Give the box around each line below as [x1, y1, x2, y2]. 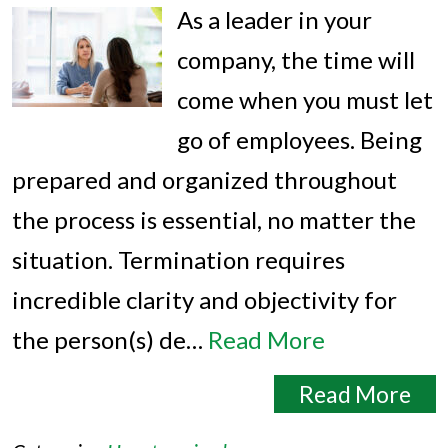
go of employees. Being [177, 125, 422, 154]
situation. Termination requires [12, 245, 345, 274]
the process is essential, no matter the [12, 205, 416, 234]
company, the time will [177, 45, 415, 74]
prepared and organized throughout [12, 165, 397, 194]
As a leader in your [177, 5, 372, 34]
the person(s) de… [12, 325, 208, 354]
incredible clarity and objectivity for [12, 285, 397, 314]
